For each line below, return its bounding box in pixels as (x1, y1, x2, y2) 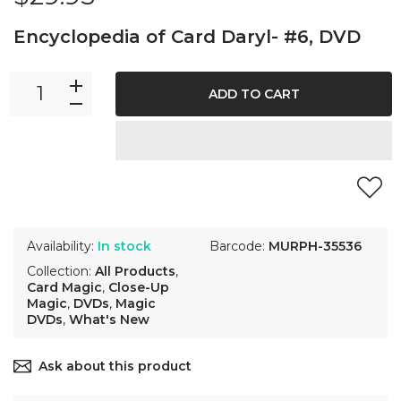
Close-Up (108, 279, 169, 296)
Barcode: (209, 238, 269, 255)
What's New (69, 311, 149, 328)
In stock (98, 238, 151, 255)
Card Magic (27, 279, 102, 296)
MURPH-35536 (269, 238, 362, 255)
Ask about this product (38, 358, 192, 375)
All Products (95, 263, 175, 280)
